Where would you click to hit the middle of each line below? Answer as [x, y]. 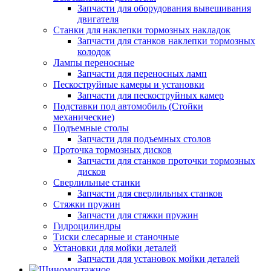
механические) [84, 117]
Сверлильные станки [97, 182]
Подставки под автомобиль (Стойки [128, 106]
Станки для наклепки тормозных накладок [142, 30]
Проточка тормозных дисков [113, 150]
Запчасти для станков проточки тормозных [166, 161]
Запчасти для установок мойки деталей [158, 259]
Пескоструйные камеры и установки [129, 84]
